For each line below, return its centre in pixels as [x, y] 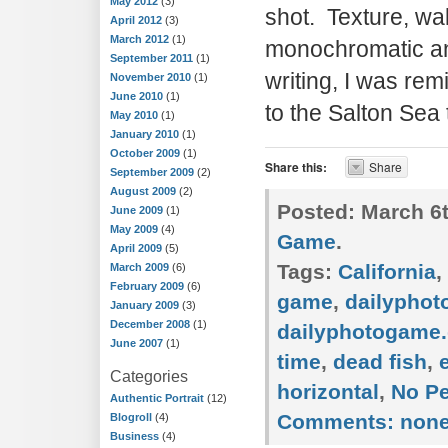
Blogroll [131, 417]
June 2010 [136, 96]
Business [134, 436]
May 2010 [134, 115]
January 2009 [144, 305]
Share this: [296, 167]
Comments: [335, 421]
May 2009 [134, 229]
